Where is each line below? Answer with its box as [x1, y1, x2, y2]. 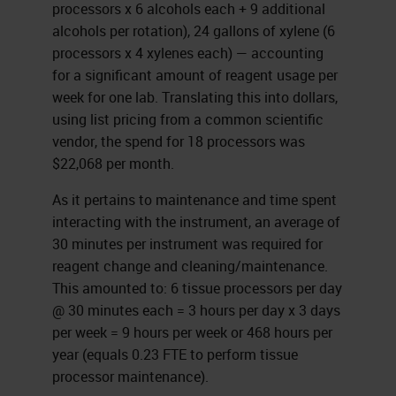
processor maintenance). [51, 366, 209, 386]
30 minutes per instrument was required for [51, 233, 323, 254]
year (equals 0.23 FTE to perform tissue [51, 344, 298, 364]
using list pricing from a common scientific [51, 109, 324, 129]
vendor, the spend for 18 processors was [51, 131, 305, 151]
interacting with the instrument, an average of [51, 211, 340, 232]
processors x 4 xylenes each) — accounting [51, 42, 324, 63]
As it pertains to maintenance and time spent [51, 189, 337, 209]
